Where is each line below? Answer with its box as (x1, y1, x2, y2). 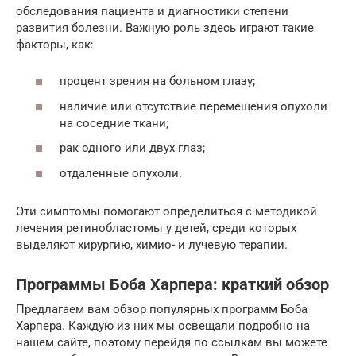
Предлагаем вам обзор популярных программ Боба (16, 301, 308, 316)
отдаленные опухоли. (60, 165, 182, 180)
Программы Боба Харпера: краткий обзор (16, 276, 329, 294)
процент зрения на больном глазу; (60, 74, 255, 89)
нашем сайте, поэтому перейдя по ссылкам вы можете (16, 335, 327, 350)
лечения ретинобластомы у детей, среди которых (16, 220, 296, 235)
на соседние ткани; (60, 115, 168, 130)
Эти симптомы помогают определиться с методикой (16, 203, 317, 219)
